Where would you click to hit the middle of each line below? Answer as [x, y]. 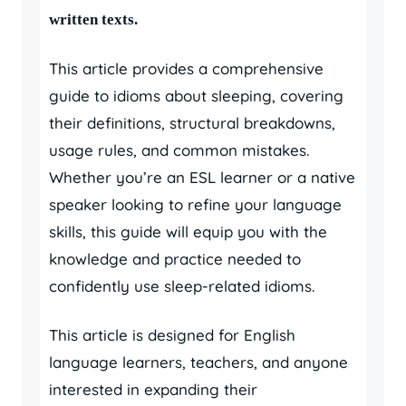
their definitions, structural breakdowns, [192, 123]
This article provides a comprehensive [186, 68]
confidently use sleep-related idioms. [182, 286]
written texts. [93, 19]
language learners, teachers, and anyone [198, 362]
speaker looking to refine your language [195, 204]
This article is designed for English [172, 335]
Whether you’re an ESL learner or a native [202, 177]
